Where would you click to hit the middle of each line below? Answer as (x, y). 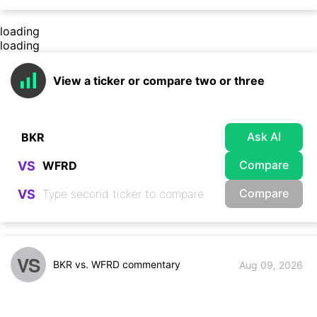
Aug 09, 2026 (271, 265)
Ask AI (264, 136)
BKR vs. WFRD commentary (117, 264)
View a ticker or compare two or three (159, 81)
